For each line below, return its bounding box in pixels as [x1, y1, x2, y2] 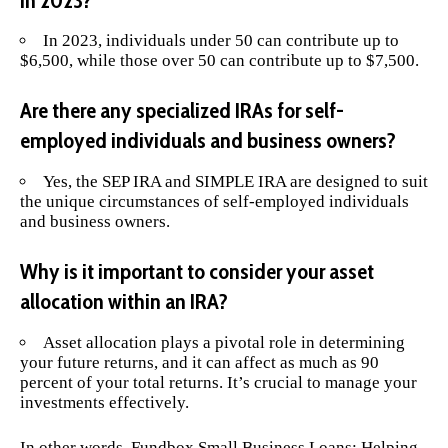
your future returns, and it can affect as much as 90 [20, 352, 379, 372]
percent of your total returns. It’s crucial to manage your [20, 372, 417, 392]
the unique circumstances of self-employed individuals [20, 191, 409, 211]
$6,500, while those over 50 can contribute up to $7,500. [20, 50, 419, 70]
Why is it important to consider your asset [20, 258, 374, 286]
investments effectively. [20, 392, 189, 412]
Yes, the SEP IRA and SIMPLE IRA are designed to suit [43, 171, 428, 191]
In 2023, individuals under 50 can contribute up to [43, 30, 399, 50]
